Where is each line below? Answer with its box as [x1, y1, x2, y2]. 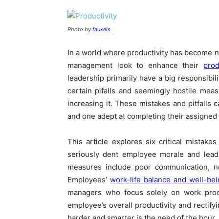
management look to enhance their [67, 61, 203, 70]
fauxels [92, 26, 110, 33]
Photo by [67, 26, 92, 33]
